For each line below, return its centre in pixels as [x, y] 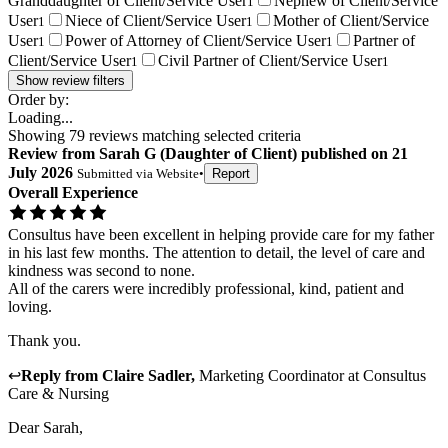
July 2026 [40, 173]
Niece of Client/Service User [155, 21]
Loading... [40, 118]
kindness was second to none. [101, 271]
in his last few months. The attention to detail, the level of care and [216, 253]
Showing [38, 136]
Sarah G [127, 154]
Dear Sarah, [45, 428]
